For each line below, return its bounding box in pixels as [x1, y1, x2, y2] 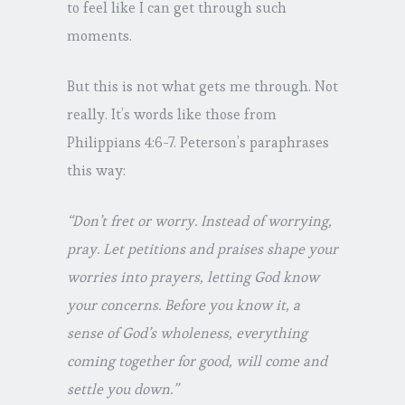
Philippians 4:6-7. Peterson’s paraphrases [67, 133, 329, 153]
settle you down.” [67, 380, 178, 400]
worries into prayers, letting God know [67, 268, 319, 287]
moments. [67, 26, 132, 46]
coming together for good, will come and [67, 352, 327, 372]
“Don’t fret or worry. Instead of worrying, [67, 212, 332, 231]
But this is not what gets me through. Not [67, 77, 338, 97]
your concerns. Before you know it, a [67, 296, 300, 316]
